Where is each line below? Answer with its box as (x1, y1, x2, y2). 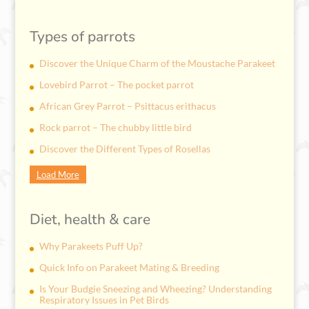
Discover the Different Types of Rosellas (39, 143, 210, 155)
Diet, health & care (29, 209, 150, 229)
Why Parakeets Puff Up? (39, 239, 143, 252)
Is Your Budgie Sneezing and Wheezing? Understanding (39, 282, 272, 295)
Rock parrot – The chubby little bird (39, 121, 192, 134)
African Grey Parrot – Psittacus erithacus (39, 100, 216, 112)
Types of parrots (29, 27, 135, 47)
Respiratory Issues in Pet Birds (39, 293, 169, 306)
